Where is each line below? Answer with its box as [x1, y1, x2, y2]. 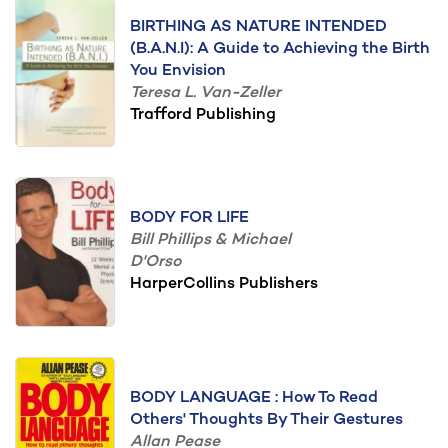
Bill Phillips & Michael [130, 231, 291, 250]
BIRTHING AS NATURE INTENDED [130, 18, 387, 37]
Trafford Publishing [130, 106, 276, 125]
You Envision [130, 62, 226, 81]
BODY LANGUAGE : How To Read [130, 389, 378, 408]
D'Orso [130, 253, 181, 272]
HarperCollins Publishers [130, 275, 318, 294]
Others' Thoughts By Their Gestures [130, 411, 403, 430]
